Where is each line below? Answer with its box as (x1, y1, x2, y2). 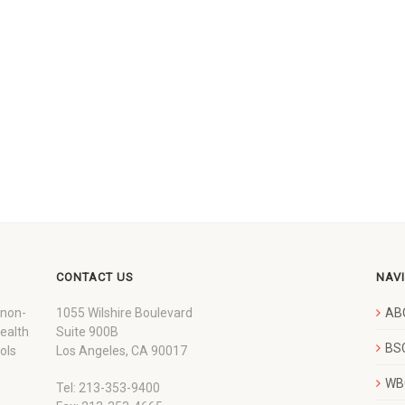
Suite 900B (56, 324, 119, 339)
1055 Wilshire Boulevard (56, 305, 193, 320)
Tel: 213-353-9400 (56, 380, 161, 395)
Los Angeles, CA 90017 (56, 343, 188, 358)
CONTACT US (56, 269, 135, 284)
